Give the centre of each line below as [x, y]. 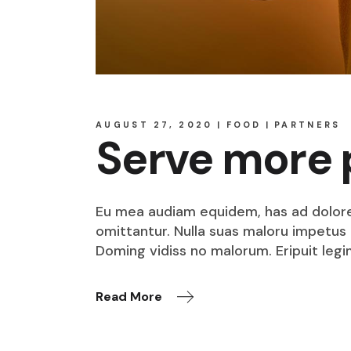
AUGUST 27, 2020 [154, 125]
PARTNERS [308, 125]
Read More [129, 296]
